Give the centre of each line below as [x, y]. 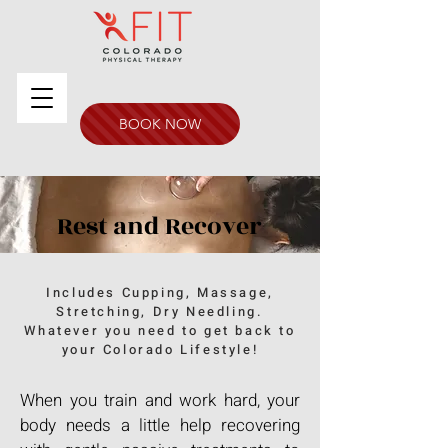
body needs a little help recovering [160, 425]
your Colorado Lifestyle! [160, 349]
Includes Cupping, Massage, [160, 292]
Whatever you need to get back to [160, 330]
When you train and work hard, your [160, 400]
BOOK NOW [160, 124]
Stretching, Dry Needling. [160, 311]
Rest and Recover [159, 226]
